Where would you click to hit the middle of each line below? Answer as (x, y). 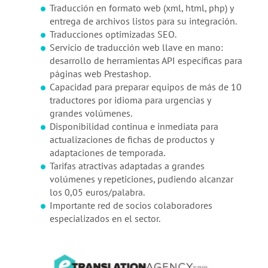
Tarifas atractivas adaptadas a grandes (127, 166)
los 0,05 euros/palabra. (97, 192)
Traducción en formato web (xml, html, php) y (141, 8)
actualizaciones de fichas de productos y (131, 140)
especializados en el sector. (105, 219)
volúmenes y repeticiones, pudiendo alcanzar (141, 179)
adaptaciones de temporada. (107, 153)
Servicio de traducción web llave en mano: (136, 48)
